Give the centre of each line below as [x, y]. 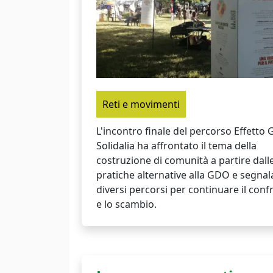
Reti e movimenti [141, 104]
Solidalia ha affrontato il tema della [176, 145]
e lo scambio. [126, 204]
